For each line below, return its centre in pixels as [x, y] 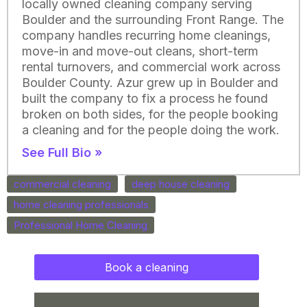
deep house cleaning [181, 184]
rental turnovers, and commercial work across [151, 67]
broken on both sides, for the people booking [150, 114]
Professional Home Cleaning [81, 225]
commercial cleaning [62, 184]
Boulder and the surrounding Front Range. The [153, 20]
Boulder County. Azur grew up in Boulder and [150, 83]
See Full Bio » [62, 153]
